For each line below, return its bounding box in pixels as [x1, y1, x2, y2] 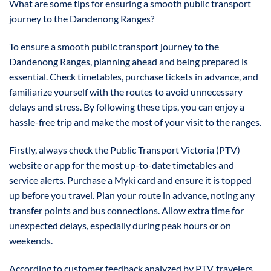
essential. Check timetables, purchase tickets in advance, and [9, 71, 258, 83]
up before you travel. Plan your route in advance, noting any [9, 189, 255, 201]
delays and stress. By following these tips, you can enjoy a [9, 101, 244, 113]
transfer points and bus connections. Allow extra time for [9, 204, 244, 217]
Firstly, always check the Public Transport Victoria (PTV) [9, 144, 240, 156]
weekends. [9, 235, 53, 247]
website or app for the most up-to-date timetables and [9, 159, 234, 171]
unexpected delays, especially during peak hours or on [9, 220, 231, 232]
